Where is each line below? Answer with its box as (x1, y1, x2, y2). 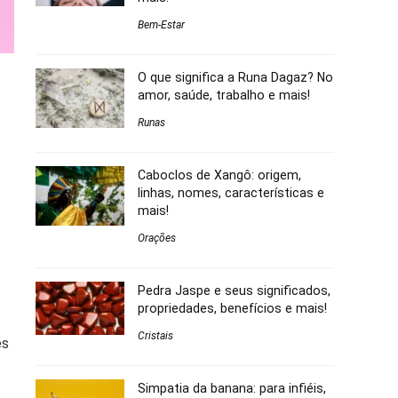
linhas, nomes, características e (138, 186, 324, 201)
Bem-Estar (138, 19, 185, 32)
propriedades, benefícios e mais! (138, 301, 327, 316)
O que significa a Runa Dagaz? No (138, 70, 333, 85)
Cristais (138, 330, 173, 343)
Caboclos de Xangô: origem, (138, 168, 301, 183)
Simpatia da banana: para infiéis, (138, 381, 326, 396)
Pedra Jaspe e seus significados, (138, 283, 330, 298)
